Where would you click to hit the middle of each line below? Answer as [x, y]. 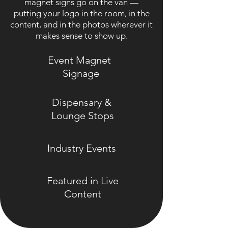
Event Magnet [81, 60]
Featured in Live [83, 180]
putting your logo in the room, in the [81, 13]
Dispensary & [83, 102]
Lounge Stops [83, 115]
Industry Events [81, 148]
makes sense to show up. [81, 35]
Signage [81, 73]
